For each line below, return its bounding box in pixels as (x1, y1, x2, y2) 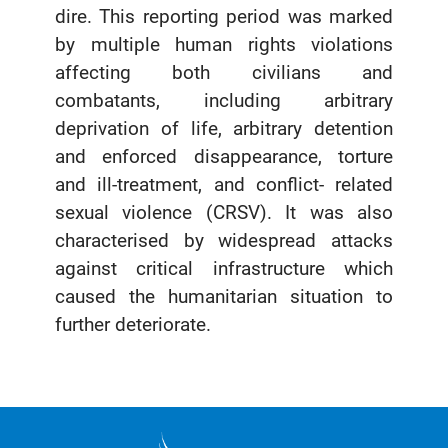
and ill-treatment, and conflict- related (55, 173, 393, 197)
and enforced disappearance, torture (55, 145, 393, 169)
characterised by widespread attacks (55, 229, 393, 253)
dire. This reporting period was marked (55, 5, 393, 29)
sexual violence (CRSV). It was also (55, 201, 393, 225)
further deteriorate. (55, 313, 211, 337)
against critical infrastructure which (55, 257, 393, 281)
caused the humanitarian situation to (55, 285, 393, 309)
